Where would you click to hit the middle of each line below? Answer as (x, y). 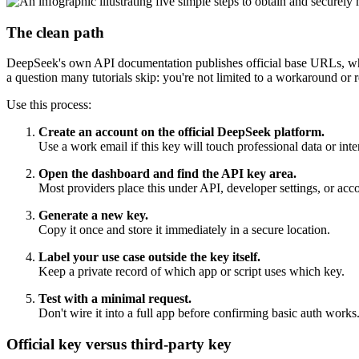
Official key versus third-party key (119, 344)
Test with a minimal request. (115, 299)
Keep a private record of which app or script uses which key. (192, 272)
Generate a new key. (93, 216)
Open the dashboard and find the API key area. (167, 174)
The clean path (55, 32)
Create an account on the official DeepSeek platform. (182, 132)
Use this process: (49, 105)
